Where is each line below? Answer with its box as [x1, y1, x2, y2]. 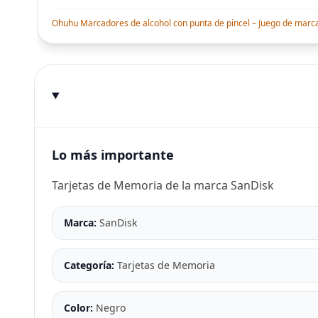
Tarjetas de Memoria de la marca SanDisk [52, 177, 274, 194]
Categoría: [64, 258, 117, 273]
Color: [64, 301, 96, 315]
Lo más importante [52, 146, 174, 164]
